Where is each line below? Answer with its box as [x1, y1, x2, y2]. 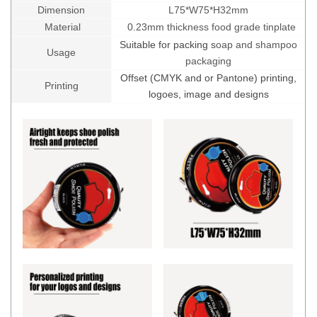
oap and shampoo [216, 38, 297, 50]
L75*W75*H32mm [168, 4, 248, 16]
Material [42, 21, 81, 33]
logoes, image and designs [148, 88, 269, 100]
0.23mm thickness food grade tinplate [124, 21, 296, 33]
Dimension [38, 4, 85, 16]
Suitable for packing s [120, 38, 216, 50]
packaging [185, 54, 231, 67]
